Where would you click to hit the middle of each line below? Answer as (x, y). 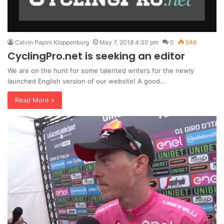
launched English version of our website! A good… (86, 81)
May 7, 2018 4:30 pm (129, 42)
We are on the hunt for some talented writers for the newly (101, 71)
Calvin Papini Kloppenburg (52, 42)
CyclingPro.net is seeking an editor (96, 56)
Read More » (35, 100)
